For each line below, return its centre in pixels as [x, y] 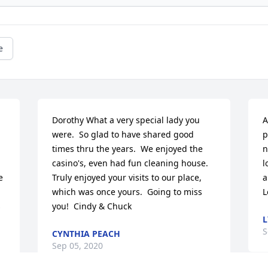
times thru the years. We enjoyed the [128, 149]
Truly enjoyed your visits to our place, [127, 178]
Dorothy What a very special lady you [126, 120]
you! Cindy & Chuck [92, 206]
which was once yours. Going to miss [127, 192]
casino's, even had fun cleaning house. [130, 163]
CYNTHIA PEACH [86, 234]
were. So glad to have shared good [123, 135]
